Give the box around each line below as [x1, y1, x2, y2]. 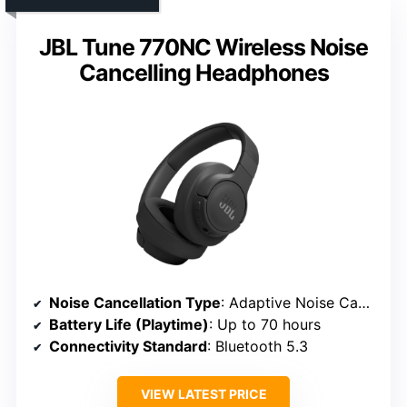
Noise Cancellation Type [49, 293, 221, 313]
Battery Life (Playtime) [49, 315, 209, 334]
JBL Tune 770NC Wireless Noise [39, 34, 368, 62]
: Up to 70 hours [209, 315, 321, 334]
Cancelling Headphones [78, 59, 329, 87]
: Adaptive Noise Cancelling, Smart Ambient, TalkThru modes [221, 293, 358, 313]
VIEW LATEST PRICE [140, 386, 267, 402]
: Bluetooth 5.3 [207, 337, 308, 356]
